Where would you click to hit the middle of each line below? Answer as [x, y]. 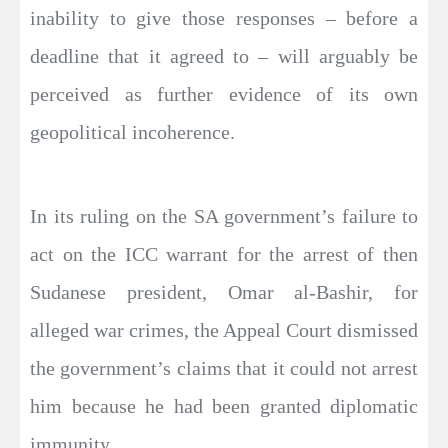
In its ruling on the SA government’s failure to [224, 216]
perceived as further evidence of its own [224, 94]
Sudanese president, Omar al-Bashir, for [224, 292]
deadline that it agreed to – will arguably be [224, 56]
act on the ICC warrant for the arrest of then [224, 254]
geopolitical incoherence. [132, 132]
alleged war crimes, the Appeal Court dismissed [224, 330]
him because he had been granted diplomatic [224, 406]
